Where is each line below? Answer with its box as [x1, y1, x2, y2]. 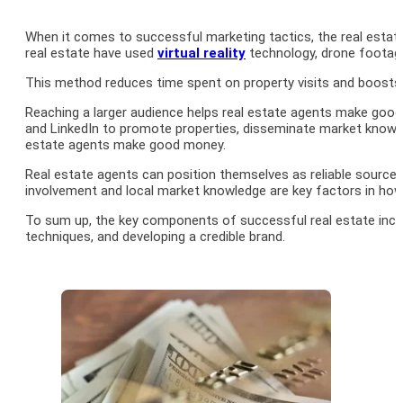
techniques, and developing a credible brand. [25, 228, 285, 246]
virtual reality [157, 45, 246, 62]
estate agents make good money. [25, 137, 226, 154]
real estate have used [25, 45, 157, 62]
